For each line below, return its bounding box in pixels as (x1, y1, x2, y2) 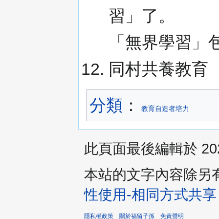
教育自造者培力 (141, 104, 189, 112)
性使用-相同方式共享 (84, 186, 217, 202)
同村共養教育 (108, 59, 208, 78)
